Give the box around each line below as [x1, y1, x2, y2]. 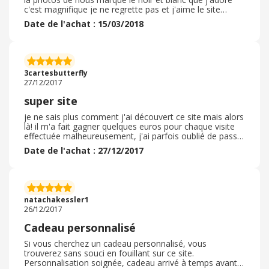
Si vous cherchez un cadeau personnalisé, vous [24, 238, 207, 249]
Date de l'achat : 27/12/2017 [24, 145, 144, 156]
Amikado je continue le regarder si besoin [24, 13, 185, 25]
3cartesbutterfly [24, 68, 88, 78]
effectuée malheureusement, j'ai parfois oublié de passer [24, 130, 245, 142]
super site [24, 94, 77, 108]
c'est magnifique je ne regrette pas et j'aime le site [24, 4, 220, 15]
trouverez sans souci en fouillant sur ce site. [24, 247, 194, 259]
